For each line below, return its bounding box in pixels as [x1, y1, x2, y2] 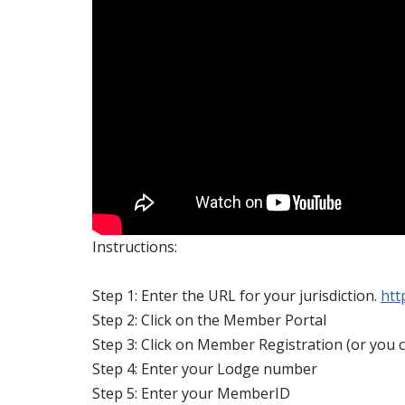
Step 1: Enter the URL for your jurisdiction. [92, 285, 381, 306]
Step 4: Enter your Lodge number [92, 358, 317, 379]
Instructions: [92, 236, 177, 257]
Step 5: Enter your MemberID [92, 382, 290, 403]
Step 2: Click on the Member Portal [92, 309, 326, 330]
